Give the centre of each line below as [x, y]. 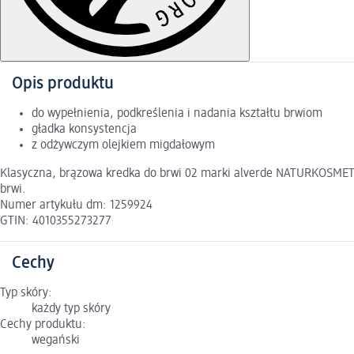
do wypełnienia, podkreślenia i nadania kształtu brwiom [177, 114]
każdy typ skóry [71, 309]
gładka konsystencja [84, 130]
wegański [56, 341]
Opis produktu [63, 84]
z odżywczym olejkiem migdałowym [123, 146]
